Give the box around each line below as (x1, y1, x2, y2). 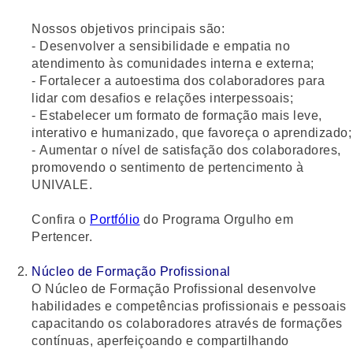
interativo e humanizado (32, 125, 175, 139)
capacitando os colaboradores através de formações (32, 316, 343, 330)
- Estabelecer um (32, 108, 136, 122)
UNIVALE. (32, 177, 92, 191)
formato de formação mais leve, (136, 108, 322, 122)
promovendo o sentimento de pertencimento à (32, 160, 303, 174)
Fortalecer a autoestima (39, 73, 180, 87)
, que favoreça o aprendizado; (174, 125, 351, 139)
